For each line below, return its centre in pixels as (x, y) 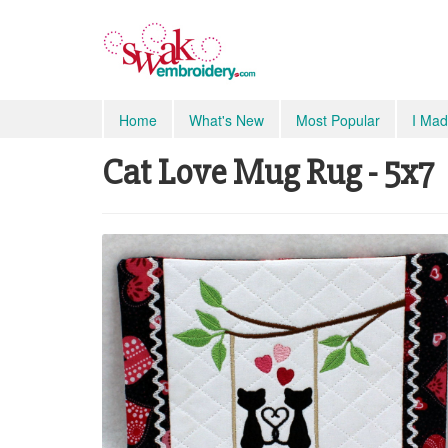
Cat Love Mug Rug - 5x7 (268, 173)
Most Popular (338, 120)
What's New (226, 120)
